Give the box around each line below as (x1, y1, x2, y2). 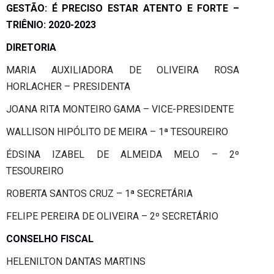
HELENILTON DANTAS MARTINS (6, 255, 146, 267)
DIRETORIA (6, 41, 56, 53)
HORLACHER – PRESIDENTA (6, 80, 130, 92)
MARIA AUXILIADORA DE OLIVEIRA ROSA (6, 64, 239, 76)
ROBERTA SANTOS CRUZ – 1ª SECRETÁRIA (6, 187, 193, 199)
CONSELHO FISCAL (6, 232, 94, 245)
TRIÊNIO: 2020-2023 (6, 18, 96, 31)
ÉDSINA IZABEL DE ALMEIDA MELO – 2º (6, 148, 239, 160)
